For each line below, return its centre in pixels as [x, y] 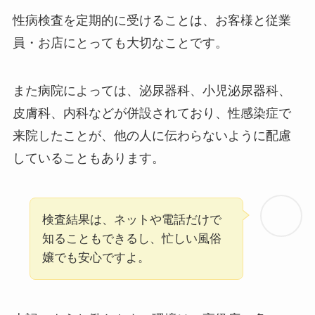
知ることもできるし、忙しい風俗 [131, 239]
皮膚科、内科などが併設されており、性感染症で [152, 114]
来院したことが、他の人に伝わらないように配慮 [152, 136]
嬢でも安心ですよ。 [96, 258]
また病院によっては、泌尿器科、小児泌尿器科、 [152, 91]
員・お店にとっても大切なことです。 [120, 43]
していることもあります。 [88, 159]
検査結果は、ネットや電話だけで [131, 220]
